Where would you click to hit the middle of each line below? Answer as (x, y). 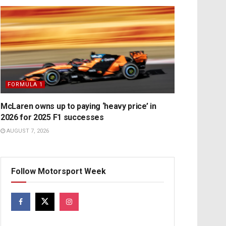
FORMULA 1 (25, 84)
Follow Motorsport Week (59, 171)
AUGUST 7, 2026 (27, 131)
